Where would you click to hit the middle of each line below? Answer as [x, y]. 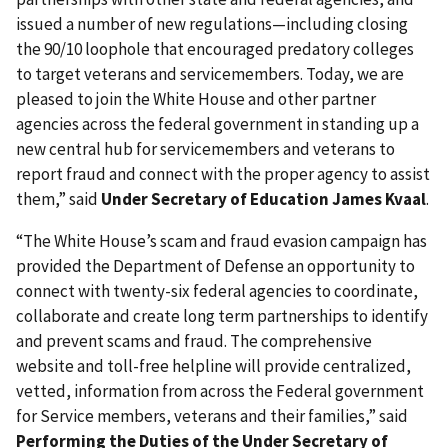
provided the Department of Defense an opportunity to [215, 265]
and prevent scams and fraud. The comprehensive [194, 340]
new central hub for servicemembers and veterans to [205, 149]
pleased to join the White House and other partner [196, 99]
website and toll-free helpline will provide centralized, [213, 365]
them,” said [58, 199]
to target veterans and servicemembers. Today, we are [210, 74]
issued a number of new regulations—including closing [212, 24]
